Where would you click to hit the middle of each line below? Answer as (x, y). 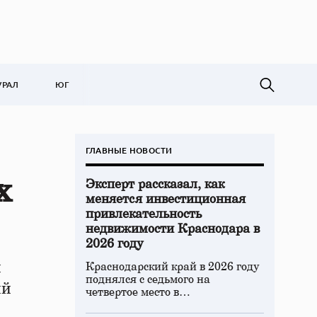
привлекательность (144, 214)
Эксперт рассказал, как (155, 185)
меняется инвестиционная (166, 200)
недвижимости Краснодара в (173, 229)
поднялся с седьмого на (148, 279)
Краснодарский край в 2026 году (173, 267)
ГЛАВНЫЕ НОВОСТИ (129, 150)
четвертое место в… (138, 292)
